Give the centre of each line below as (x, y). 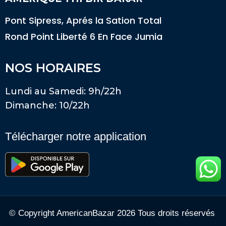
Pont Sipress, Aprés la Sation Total (83, 20)
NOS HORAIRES (53, 68)
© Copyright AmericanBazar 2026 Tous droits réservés (113, 213)
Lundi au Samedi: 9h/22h (63, 92)
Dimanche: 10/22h (47, 106)
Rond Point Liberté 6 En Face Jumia (84, 36)
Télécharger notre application (76, 136)
